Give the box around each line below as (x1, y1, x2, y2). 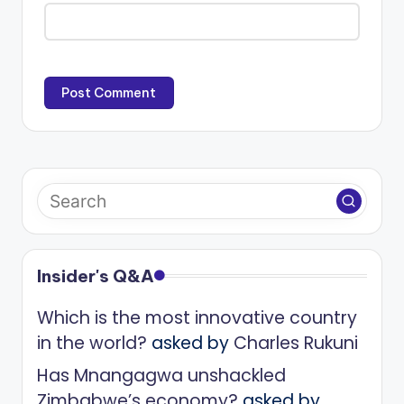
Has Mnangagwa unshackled (37, 363, 286, 389)
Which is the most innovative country (37, 306, 357, 331)
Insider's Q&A (37, 265, 154, 288)
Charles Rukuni (234, 331, 358, 356)
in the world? (37, 331, 147, 356)
